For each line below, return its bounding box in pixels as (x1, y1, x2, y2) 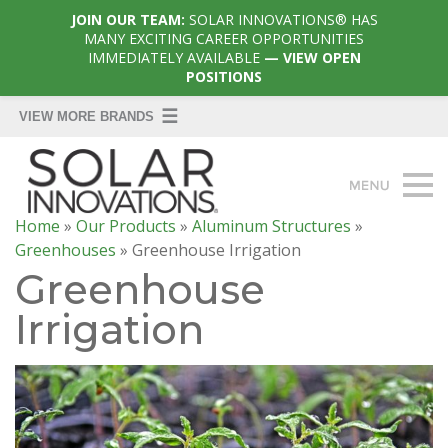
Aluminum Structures (192, 214, 351, 237)
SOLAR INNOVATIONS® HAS (188, 10, 378, 29)
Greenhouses (15, 238, 116, 261)
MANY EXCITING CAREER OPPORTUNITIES (84, 29, 364, 48)
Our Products (76, 214, 176, 237)
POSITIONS (186, 67, 262, 86)
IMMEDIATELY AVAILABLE (87, 48, 260, 67)
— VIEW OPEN (259, 48, 361, 67)
